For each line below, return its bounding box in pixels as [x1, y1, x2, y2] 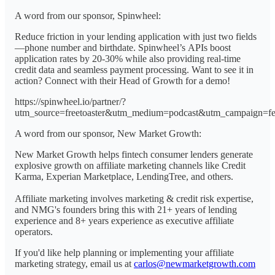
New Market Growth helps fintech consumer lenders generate [15, 149, 253, 160]
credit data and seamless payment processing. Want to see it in [15, 64, 254, 75]
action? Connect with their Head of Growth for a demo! [15, 75, 230, 86]
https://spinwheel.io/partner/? [15, 96, 126, 107]
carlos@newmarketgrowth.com [134, 258, 255, 269]
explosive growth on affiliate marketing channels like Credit [15, 160, 246, 171]
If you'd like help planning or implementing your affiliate [15, 247, 234, 258]
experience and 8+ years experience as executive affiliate [15, 215, 234, 226]
